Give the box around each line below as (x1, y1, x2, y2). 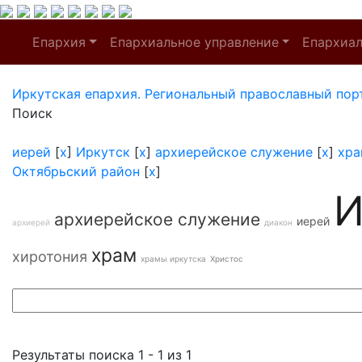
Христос (210, 254, 243, 263)
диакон (264, 217, 293, 227)
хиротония (12, 248, 87, 265)
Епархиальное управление (109, 34, 279, 50)
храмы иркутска (141, 254, 206, 263)
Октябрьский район (12, 163, 140, 179)
